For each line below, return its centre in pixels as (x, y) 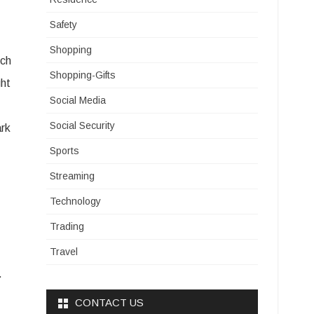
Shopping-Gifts (83, 75)
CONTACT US (110, 302)
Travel (64, 252)
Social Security (83, 125)
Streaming (73, 176)
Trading (67, 226)
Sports (65, 151)
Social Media (78, 100)
